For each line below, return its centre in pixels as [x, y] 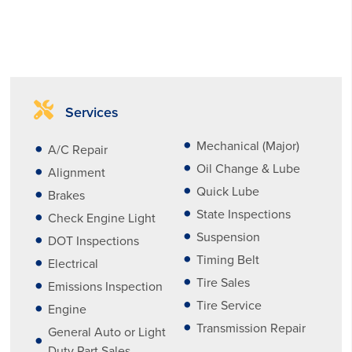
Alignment [77, 172]
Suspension [228, 237]
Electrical [73, 264]
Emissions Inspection [106, 286]
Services [90, 112]
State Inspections [244, 214]
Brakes [67, 195]
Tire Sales [223, 282]
